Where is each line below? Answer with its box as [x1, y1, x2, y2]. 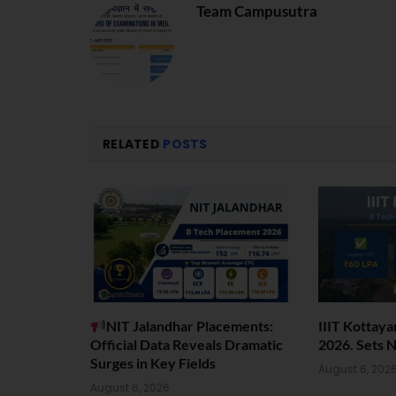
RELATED [103, 135, 164, 154]
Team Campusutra [196, 2, 317, 21]
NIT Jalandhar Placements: [106, 316, 274, 334]
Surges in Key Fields [90, 354, 216, 371]
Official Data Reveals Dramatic [90, 335, 283, 353]
